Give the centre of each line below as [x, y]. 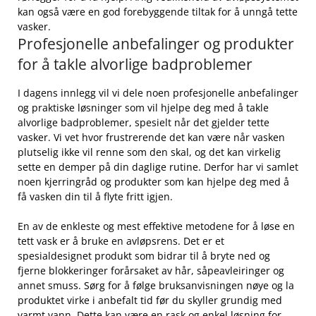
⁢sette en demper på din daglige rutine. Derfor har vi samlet [158, 166]
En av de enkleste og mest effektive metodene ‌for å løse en [156, 226]
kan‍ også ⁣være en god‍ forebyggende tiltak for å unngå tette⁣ [158, 11]
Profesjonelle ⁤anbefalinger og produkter [156, 43]
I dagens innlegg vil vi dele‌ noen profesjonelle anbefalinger [158, 92]
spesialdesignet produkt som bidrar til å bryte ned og [144, 255]
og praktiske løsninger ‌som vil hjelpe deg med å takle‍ [143, 107]
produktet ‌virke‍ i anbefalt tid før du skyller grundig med [150, 300]
